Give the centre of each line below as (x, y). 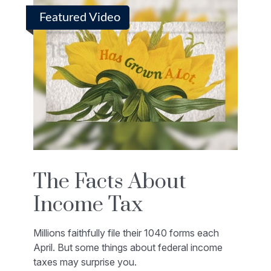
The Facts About (110, 182)
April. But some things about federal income (128, 248)
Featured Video (80, 18)
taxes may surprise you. (85, 262)
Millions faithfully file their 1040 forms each (126, 233)
